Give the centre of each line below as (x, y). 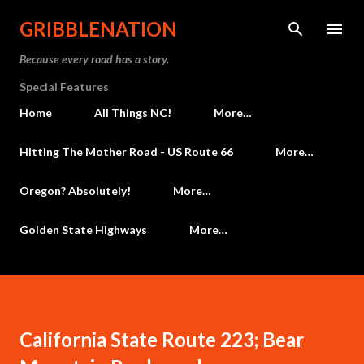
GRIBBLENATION (98, 29)
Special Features (64, 87)
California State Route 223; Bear (162, 339)
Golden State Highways (83, 230)
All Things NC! (133, 113)
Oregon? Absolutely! (75, 191)
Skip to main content (182, 20)
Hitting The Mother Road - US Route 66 (126, 152)
